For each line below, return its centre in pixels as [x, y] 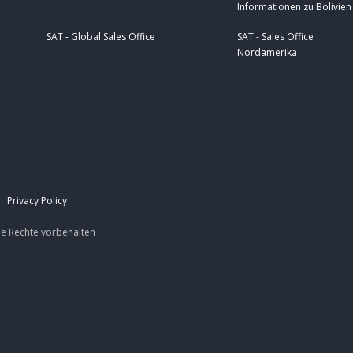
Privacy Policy [37, 200]
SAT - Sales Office [275, 37]
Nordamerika [267, 53]
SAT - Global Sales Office [101, 37]
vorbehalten [67, 232]
